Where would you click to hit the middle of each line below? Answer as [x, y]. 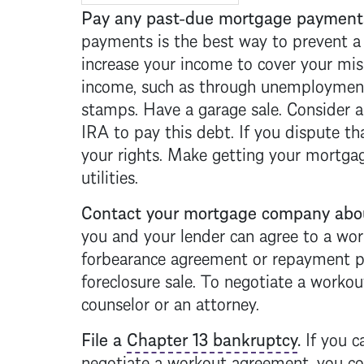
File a [104, 337]
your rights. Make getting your [193, 152]
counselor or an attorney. [170, 301]
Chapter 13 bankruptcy [212, 337]
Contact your [132, 210]
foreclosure [120, 279]
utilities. [109, 175]
